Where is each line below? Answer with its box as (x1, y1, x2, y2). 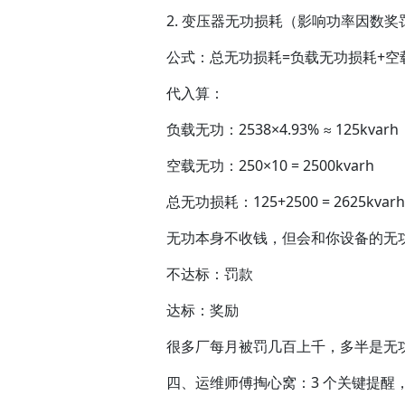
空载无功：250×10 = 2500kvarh (166, 155, 374, 176)
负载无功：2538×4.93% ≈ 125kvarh (166, 119, 399, 140)
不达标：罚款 (166, 264, 253, 285)
